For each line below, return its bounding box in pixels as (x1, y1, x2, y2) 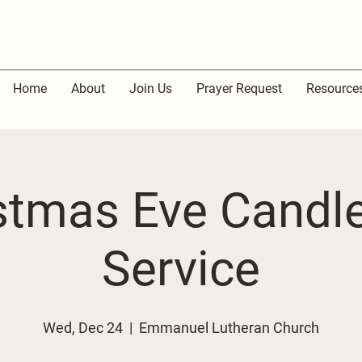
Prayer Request (196, 81, 282, 96)
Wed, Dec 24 (43, 319, 123, 336)
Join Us (129, 81, 172, 96)
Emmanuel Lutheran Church (139, 319, 319, 336)
